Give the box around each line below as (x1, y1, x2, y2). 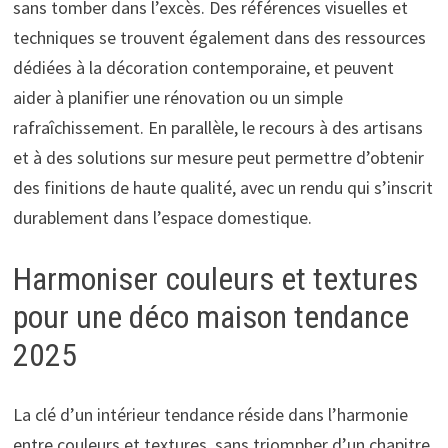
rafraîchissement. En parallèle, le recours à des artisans (12, 115, 423, 139)
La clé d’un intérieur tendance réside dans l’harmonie (12, 403, 408, 427)
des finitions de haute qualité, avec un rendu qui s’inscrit (12, 175, 433, 199)
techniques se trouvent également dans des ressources (12, 25, 426, 49)
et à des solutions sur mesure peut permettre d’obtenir (12, 145, 424, 169)
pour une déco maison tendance (12, 297, 409, 336)
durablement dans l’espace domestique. (12, 205, 312, 229)
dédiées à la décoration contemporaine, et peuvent (12, 55, 394, 79)
